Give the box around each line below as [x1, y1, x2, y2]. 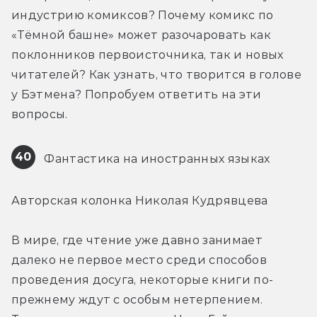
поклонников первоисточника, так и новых [11, 47, 284, 62]
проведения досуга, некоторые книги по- [11, 272, 274, 287]
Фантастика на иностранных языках [41, 151, 270, 166]
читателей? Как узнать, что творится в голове [11, 67, 302, 81]
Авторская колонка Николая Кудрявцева [11, 193, 268, 207]
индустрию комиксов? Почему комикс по [11, 8, 274, 22]
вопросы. [11, 107, 68, 121]
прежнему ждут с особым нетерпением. [11, 292, 263, 306]
